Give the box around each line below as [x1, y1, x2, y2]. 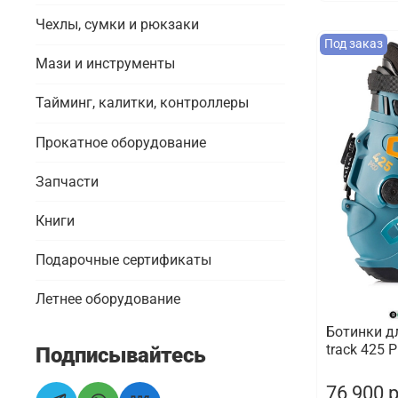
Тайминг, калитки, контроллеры [36, 94, 249, 112]
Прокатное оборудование [36, 133, 206, 151]
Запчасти [36, 172, 99, 190]
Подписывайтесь [36, 342, 206, 368]
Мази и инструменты [36, 55, 175, 73]
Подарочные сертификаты [36, 251, 211, 269]
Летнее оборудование [36, 291, 180, 308]
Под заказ [324, 36, 384, 52]
